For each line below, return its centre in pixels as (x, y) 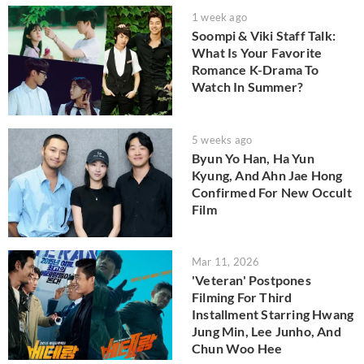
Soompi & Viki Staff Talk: (264, 36)
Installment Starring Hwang (273, 314)
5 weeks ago (222, 139)
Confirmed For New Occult (272, 192)
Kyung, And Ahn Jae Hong (267, 175)
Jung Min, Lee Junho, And (266, 331)
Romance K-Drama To (256, 70)
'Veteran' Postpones (251, 280)
